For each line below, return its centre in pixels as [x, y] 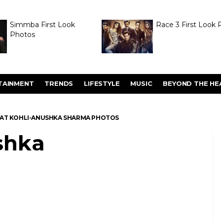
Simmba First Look [42, 25]
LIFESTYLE [102, 83]
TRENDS [59, 83]
